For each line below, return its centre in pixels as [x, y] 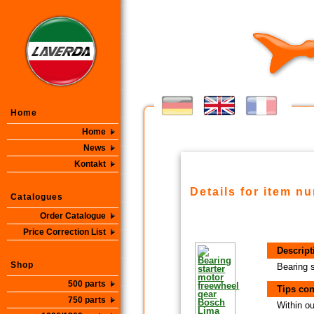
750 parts [87, 300]
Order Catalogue [73, 216]
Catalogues [37, 197]
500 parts [87, 284]
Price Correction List [64, 232]
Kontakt [90, 164]
